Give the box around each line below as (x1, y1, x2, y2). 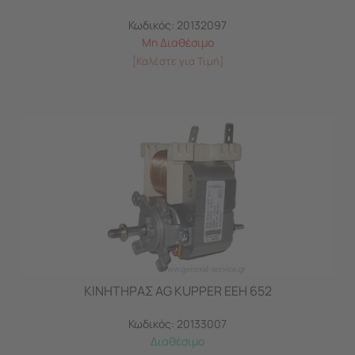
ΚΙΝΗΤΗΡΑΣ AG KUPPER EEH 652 (83, 282, 272, 300)
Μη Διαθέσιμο (141, 35, 214, 50)
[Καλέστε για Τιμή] (132, 54, 223, 68)
